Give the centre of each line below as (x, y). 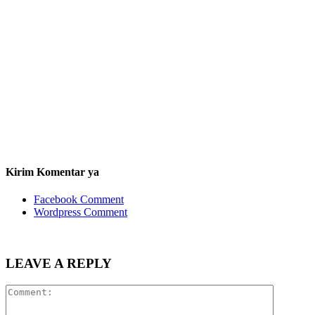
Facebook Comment (79, 200)
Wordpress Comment (81, 212)
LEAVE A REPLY (59, 263)
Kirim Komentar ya (52, 172)
